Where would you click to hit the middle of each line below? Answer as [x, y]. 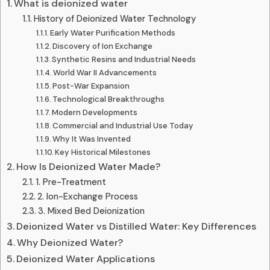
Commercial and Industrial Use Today [123, 125]
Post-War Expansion [91, 86]
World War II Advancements [105, 72]
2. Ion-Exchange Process [87, 196]
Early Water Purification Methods [113, 33]
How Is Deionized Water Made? [89, 166]
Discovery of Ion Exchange [103, 46]
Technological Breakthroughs [109, 99]
